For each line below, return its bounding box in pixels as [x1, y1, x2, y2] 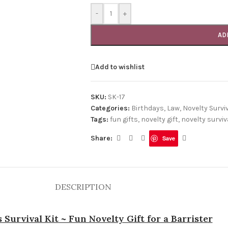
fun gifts [109, 115, 138, 124]
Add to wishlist [95, 62, 145, 71]
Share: [90, 134, 112, 142]
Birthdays [131, 104, 164, 112]
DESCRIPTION [54, 182, 111, 192]
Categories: [90, 104, 130, 112]
